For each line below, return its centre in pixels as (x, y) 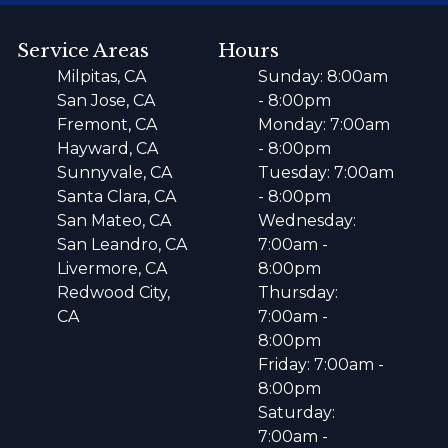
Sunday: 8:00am (322, 77)
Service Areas (83, 51)
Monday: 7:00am (323, 125)
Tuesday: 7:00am (325, 173)
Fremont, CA (107, 125)
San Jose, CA (106, 101)
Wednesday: (306, 221)
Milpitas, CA (102, 77)
